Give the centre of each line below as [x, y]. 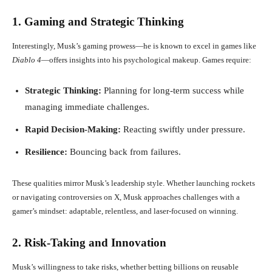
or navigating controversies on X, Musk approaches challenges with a [126, 197]
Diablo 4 [27, 59]
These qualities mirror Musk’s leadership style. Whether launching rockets [134, 183]
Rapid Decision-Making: [73, 129]
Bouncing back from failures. [124, 151]
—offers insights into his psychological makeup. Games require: [146, 59]
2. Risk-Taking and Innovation [89, 242]
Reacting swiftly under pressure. [183, 129]
